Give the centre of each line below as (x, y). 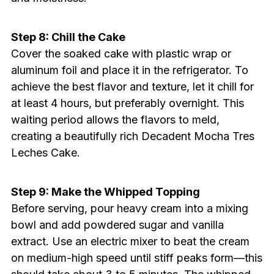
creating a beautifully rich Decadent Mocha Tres (132, 136)
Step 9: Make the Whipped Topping (105, 192)
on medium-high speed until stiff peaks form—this (136, 258)
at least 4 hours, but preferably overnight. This (127, 103)
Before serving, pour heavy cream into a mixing (129, 209)
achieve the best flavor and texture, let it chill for (132, 87)
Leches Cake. (45, 153)
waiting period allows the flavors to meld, (115, 120)
